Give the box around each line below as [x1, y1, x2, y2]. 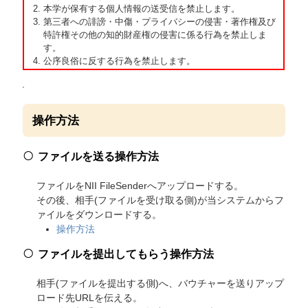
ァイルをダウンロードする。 [36, 208, 162, 220]
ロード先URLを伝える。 [36, 291, 143, 303]
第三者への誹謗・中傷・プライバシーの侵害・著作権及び [43, 16, 276, 27]
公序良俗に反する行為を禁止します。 [43, 56, 196, 67]
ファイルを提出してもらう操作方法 [38, 247, 214, 260]
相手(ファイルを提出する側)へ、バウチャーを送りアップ [36, 277, 285, 289]
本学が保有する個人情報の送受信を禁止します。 [43, 3, 241, 14]
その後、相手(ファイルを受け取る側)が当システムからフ [36, 194, 285, 206]
